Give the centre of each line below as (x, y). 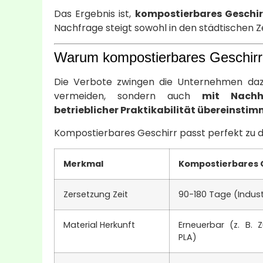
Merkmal (83, 163)
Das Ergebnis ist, (95, 14)
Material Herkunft (99, 225)
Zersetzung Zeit (96, 194)
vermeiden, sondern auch (128, 96)
